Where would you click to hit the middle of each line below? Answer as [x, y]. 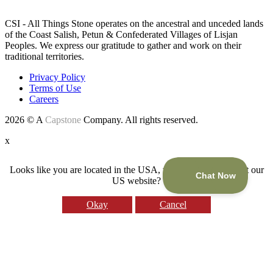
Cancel [173, 205]
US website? [136, 181]
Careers [44, 99]
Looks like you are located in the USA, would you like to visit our [136, 170]
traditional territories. [44, 57]
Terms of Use [55, 88]
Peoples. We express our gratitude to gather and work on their [123, 46]
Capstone [63, 120]
